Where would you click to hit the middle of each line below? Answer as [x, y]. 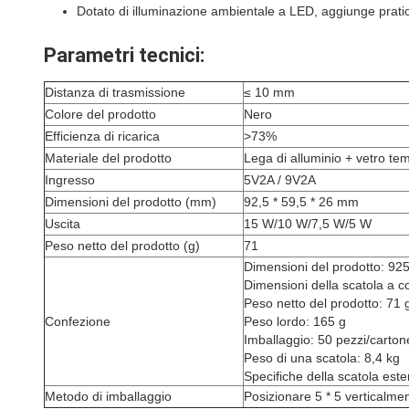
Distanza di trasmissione [115, 92]
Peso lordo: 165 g [295, 321]
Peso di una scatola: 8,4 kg [322, 358]
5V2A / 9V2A [280, 180]
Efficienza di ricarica [102, 136]
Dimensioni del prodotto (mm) [131, 202]
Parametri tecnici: [124, 55]
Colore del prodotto [100, 114]
